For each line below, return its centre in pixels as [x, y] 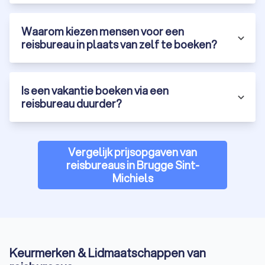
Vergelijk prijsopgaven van [132, 152]
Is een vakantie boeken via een [95, 91]
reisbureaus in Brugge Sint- [132, 165]
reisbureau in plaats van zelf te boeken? [119, 45]
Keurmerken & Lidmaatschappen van [108, 253]
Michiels [132, 178]
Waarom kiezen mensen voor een [103, 32]
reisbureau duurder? [72, 104]
